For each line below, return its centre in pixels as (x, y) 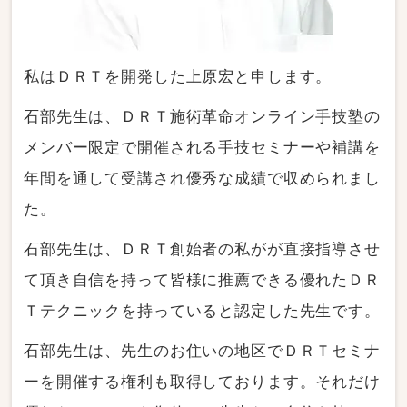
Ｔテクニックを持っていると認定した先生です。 (202, 312)
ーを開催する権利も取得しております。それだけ (202, 382)
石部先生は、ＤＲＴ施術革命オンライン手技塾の (202, 117)
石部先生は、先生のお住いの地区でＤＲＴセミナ (202, 352)
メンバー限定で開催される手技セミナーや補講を (202, 148)
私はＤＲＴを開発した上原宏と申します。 (178, 77)
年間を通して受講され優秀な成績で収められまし (202, 179)
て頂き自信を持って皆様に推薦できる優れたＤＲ (202, 281)
